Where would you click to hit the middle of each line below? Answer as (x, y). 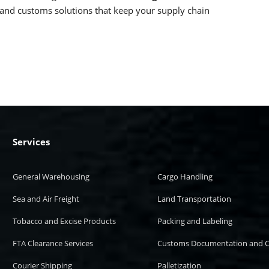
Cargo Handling (185, 176)
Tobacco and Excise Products (65, 221)
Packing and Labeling (195, 221)
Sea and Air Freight (46, 198)
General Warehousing (51, 176)
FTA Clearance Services (53, 243)
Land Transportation (195, 198)
